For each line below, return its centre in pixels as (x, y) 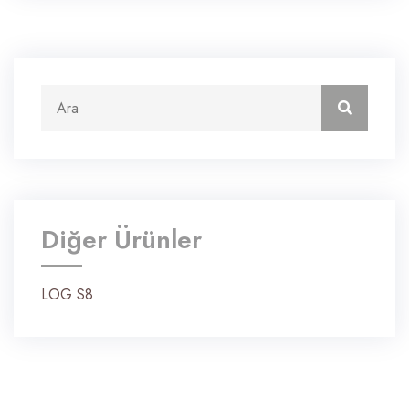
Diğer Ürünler (121, 240)
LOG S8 (67, 295)
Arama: (62, 99)
